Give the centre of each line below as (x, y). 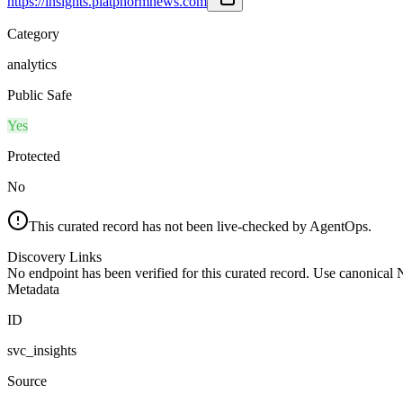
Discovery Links (54, 256)
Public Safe (40, 94)
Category (33, 33)
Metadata (33, 289)
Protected (34, 156)
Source (27, 381)
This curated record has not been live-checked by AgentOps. (200, 226)
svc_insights (42, 350)
